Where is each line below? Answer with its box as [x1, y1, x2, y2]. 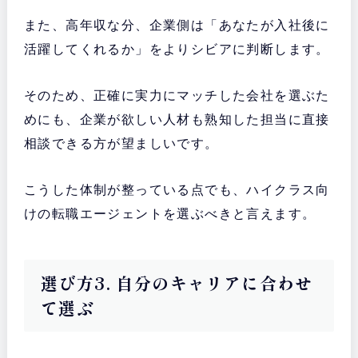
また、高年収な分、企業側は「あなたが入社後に [23, 18, 330, 33]
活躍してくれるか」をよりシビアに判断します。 [23, 42, 330, 57]
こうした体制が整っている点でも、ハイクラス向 [23, 183, 330, 197]
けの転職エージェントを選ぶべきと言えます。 [23, 207, 316, 221]
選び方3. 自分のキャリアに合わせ [40, 271, 313, 296]
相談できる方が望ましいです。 [23, 137, 219, 151]
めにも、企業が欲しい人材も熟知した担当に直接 [23, 113, 330, 127]
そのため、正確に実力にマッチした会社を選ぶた [23, 89, 330, 103]
